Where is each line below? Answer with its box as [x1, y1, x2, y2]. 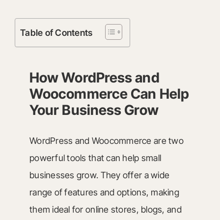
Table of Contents [20, 27, 93, 38]
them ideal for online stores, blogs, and [29, 204, 182, 215]
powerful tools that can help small [29, 153, 162, 163]
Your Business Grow [29, 102, 159, 118]
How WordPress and [29, 69, 160, 86]
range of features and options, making [29, 187, 179, 197]
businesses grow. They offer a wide [29, 170, 170, 180]
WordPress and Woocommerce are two [29, 136, 184, 146]
